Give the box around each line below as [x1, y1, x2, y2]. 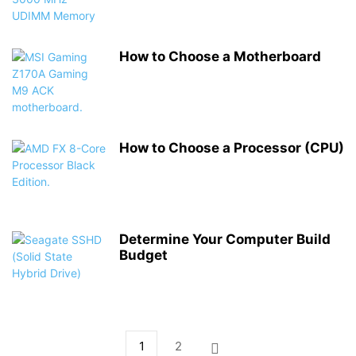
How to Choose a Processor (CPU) [119, 140, 344, 156]
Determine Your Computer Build [119, 231, 331, 247]
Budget [119, 247, 168, 263]
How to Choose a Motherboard [119, 48, 321, 64]
